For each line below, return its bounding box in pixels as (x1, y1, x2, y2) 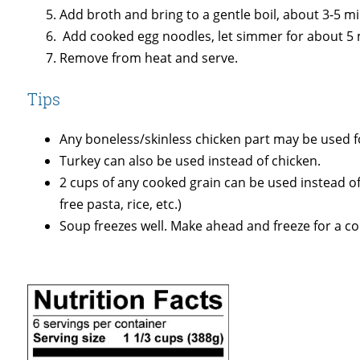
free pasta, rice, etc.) (59, 195, 182, 214)
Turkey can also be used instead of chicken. (59, 152, 321, 170)
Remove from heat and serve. (59, 49, 239, 67)
